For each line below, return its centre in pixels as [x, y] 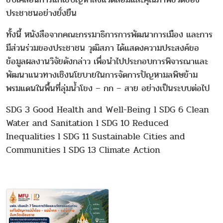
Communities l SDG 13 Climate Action [83, 150]
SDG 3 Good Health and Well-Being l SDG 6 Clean [108, 110]
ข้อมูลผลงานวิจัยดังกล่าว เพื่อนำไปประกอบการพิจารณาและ [107, 62]
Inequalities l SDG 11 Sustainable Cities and [96, 137]
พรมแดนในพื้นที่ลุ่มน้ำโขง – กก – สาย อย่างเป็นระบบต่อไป [108, 89]
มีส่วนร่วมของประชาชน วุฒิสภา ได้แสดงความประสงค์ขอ [103, 48]
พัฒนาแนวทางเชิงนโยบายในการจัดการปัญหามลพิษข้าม [102, 75]
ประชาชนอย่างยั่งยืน [41, 13]
